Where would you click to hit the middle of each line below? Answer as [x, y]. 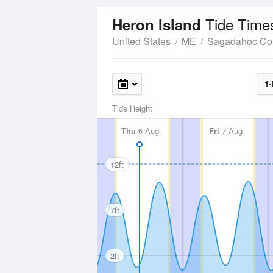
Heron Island [159, 24]
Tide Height [132, 108]
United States [141, 41]
